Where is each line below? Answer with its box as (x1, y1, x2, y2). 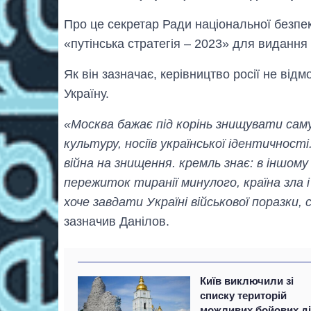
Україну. (64, 86, 109, 101)
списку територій (200, 289, 287, 301)
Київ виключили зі (200, 274, 294, 287)
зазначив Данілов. (64, 214, 169, 228)
